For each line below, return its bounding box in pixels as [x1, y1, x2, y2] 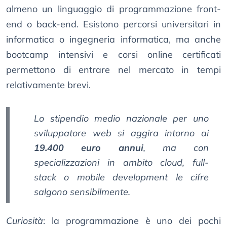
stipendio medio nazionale [50, 112, 167, 125]
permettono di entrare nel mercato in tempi [6, 64, 221, 76]
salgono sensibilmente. [34, 186, 130, 198]
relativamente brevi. [6, 79, 91, 91]
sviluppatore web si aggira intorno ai [34, 127, 209, 139]
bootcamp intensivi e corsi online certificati [6, 49, 221, 61]
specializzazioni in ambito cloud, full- [34, 157, 209, 169]
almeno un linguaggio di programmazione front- [6, 3, 221, 15]
